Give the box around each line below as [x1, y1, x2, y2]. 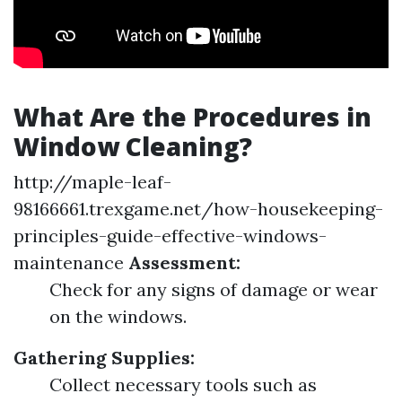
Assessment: [128, 251, 240, 274]
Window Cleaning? [13, 129, 252, 163]
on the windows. [49, 305, 187, 328]
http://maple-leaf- [13, 170, 171, 193]
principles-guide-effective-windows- [13, 224, 327, 247]
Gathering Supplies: [13, 346, 195, 369]
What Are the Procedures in [13, 100, 371, 134]
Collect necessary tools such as [49, 373, 317, 396]
